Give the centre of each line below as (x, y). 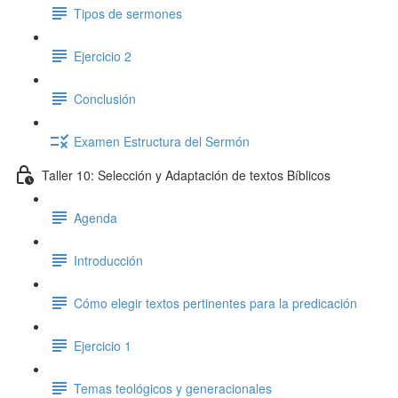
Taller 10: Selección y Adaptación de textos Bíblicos (186, 175)
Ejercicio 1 (103, 345)
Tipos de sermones (128, 13)
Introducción (108, 260)
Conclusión (105, 98)
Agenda (96, 217)
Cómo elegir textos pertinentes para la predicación (215, 302)
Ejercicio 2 (103, 56)
